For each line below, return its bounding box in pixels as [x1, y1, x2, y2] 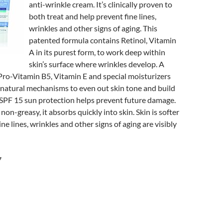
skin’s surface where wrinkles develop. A [29, 59, 164, 69]
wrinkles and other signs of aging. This [29, 23, 157, 33]
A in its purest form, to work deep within [29, 47, 165, 57]
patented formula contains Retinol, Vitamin [29, 35, 176, 45]
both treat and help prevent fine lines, [29, 11, 156, 21]
